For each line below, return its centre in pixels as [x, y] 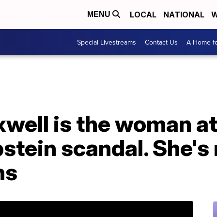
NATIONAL [184, 15]
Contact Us [161, 42]
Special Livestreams [107, 42]
